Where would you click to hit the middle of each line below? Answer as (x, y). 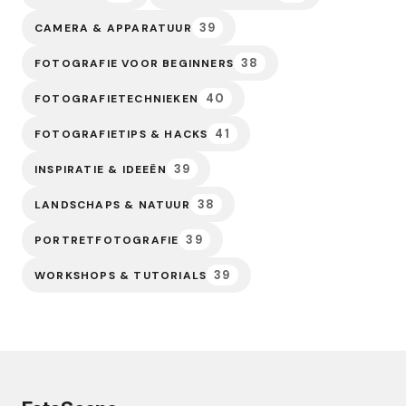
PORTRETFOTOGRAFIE (107, 240)
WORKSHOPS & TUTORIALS (121, 275)
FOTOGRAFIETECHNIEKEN (116, 98)
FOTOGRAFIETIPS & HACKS (121, 134)
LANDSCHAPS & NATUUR (112, 204)
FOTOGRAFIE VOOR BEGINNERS (134, 63)
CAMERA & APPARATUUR (113, 28)
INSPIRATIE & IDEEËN (101, 169)
